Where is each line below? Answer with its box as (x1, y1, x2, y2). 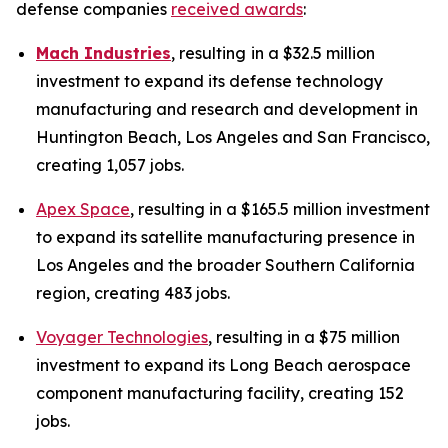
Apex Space (36, 199, 130, 219)
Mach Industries (36, 43, 171, 63)
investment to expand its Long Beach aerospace (36, 355, 411, 375)
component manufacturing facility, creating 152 (36, 383, 404, 403)
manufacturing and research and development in (36, 99, 418, 119)
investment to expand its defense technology (36, 71, 383, 91)
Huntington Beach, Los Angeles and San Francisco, (36, 127, 430, 147)
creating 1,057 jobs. (36, 155, 188, 175)
